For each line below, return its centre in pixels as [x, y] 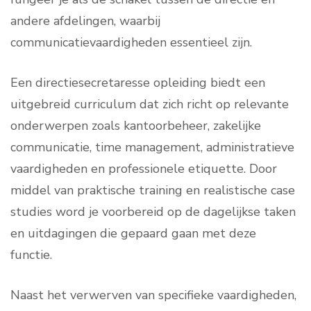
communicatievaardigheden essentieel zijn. [131, 42]
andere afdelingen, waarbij [85, 21]
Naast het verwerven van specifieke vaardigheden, [153, 295]
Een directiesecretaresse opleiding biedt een [138, 83]
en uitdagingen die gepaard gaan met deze [133, 233]
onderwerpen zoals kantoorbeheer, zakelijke [136, 126]
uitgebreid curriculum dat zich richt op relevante [150, 104]
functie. [31, 255]
